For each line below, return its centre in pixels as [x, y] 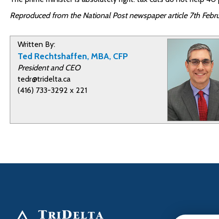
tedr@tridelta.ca [44, 79]
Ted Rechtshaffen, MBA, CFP [73, 56]
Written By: [36, 44]
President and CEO [49, 68]
